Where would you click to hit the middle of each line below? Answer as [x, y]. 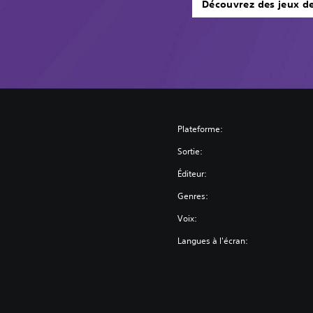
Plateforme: [201, 129]
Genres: [193, 196]
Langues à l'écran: [213, 240]
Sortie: [190, 151]
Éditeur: [192, 173]
